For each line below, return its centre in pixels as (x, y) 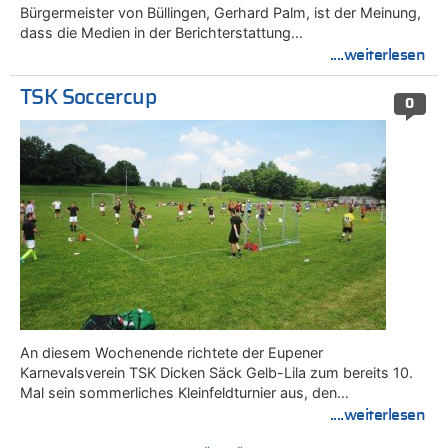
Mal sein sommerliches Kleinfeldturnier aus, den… (184, 392)
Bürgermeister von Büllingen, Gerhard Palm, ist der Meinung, (220, 12)
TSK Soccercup (88, 98)
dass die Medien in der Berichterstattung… (161, 32)
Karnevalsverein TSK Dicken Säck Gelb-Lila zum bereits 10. (216, 372)
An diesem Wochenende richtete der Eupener (171, 352)
